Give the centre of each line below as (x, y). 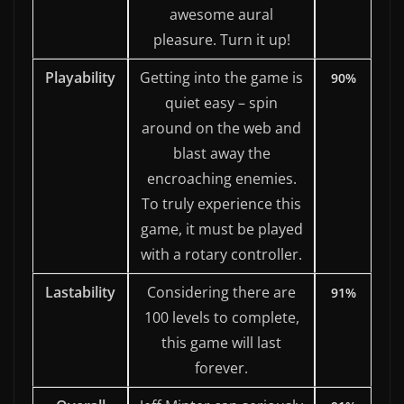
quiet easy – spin (221, 102)
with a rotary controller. (221, 254)
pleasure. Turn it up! (221, 39)
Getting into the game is (221, 77)
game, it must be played (221, 229)
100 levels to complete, (221, 317)
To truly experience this (221, 203)
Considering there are (221, 292)
